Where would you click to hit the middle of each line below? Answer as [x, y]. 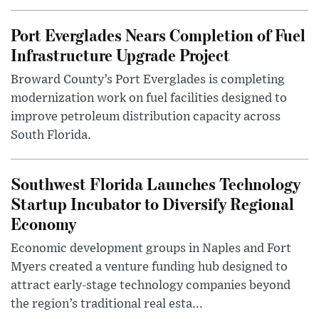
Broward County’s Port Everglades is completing [148, 80]
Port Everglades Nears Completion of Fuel [158, 35]
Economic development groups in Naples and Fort [151, 249]
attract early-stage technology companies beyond [151, 286]
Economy [43, 224]
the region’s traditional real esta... [107, 304]
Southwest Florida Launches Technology [156, 184]
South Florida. [51, 136]
